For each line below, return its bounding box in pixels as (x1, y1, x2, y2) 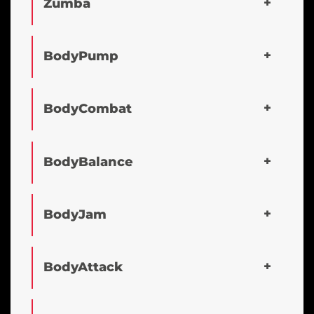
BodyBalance (43, 153, 133, 170)
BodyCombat (43, 100, 132, 116)
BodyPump (43, 48, 118, 64)
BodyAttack (43, 259, 123, 275)
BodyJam (43, 206, 107, 222)
